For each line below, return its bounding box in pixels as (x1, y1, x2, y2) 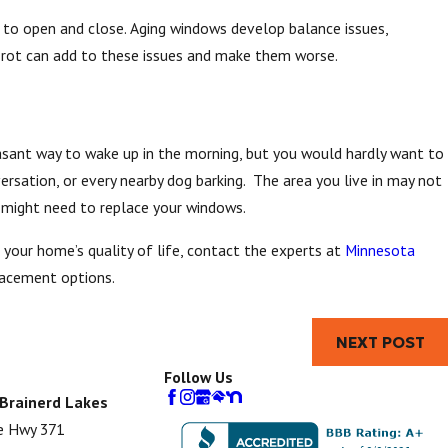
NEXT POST (335, 332, 425, 352)
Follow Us (164, 367, 233, 388)
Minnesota (345, 239, 416, 260)
